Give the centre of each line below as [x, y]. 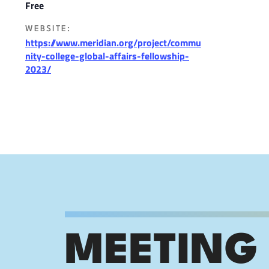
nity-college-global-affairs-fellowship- [107, 56]
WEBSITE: [48, 29]
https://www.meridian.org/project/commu [113, 43]
